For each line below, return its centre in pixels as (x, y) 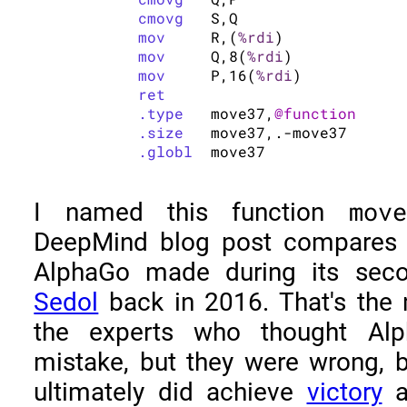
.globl (166, 152)
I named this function (191, 212)
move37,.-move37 (198, 133)
